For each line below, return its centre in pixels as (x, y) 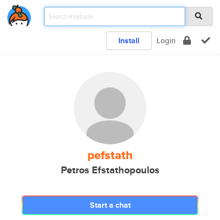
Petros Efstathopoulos (110, 170)
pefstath (110, 155)
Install (129, 41)
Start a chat (110, 205)
